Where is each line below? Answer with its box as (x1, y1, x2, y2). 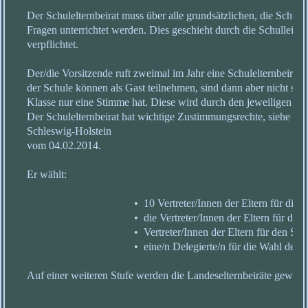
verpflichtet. (27, 38, 78, 51)
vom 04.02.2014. (27, 140, 101, 152)
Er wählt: (27, 168, 67, 181)
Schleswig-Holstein (27, 125, 111, 137)
